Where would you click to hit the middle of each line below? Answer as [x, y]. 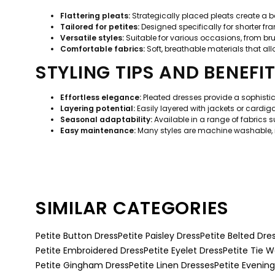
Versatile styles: [92, 38]
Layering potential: [98, 108]
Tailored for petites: [100, 27]
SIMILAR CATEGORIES [133, 208]
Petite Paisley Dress [159, 235]
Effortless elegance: [101, 97]
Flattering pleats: [95, 16]
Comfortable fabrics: [103, 49]
